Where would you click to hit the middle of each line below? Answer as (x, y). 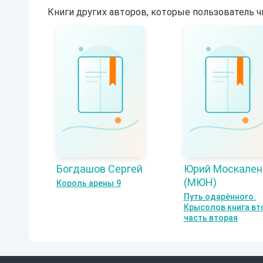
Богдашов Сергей (100, 168)
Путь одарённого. (220, 196)
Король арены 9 (89, 183)
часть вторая (211, 218)
